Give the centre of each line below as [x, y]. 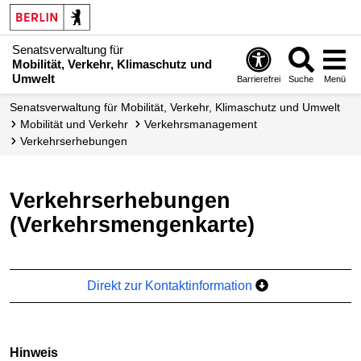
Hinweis [34, 352]
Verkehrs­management [204, 124]
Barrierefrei [259, 79]
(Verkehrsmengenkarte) [132, 224]
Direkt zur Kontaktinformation [172, 285]
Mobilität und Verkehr [79, 124]
